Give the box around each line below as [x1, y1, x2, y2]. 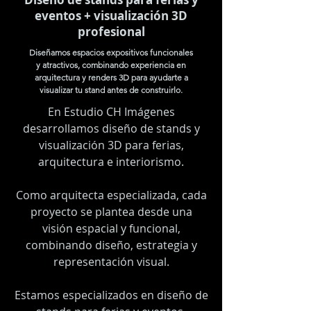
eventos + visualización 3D [35, 8, 187, 24]
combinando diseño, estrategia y [25, 237, 197, 253]
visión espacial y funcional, [42, 221, 180, 236]
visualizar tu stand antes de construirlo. [40, 85, 183, 95]
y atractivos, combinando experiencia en [36, 60, 186, 70]
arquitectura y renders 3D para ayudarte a [34, 72, 188, 83]
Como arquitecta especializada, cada [15, 187, 207, 203]
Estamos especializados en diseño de [14, 287, 208, 303]
